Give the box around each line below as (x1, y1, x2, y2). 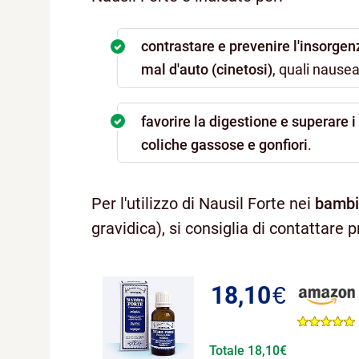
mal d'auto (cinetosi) (141, 61, 273, 79)
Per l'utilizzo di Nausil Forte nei (91, 193, 315, 213)
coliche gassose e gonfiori (141, 135, 309, 153)
